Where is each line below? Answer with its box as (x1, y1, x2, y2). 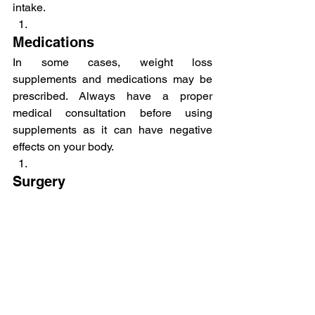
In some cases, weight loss (13, 55, 212, 69)
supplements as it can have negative (13, 122, 212, 136)
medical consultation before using (13, 105, 212, 120)
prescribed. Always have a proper (13, 89, 212, 103)
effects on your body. (13, 139, 114, 153)
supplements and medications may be (13, 72, 212, 86)
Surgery (13, 172, 65, 190)
